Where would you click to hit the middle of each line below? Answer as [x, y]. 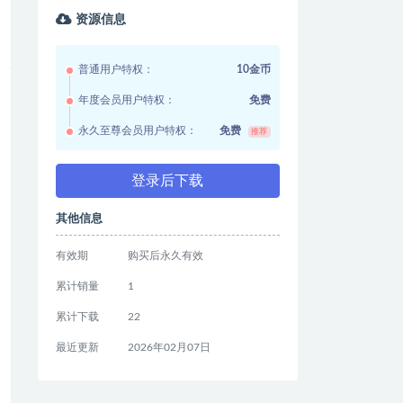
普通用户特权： [116, 69]
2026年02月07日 [169, 347]
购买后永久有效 [165, 255]
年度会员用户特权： [126, 100]
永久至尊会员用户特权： [137, 130]
